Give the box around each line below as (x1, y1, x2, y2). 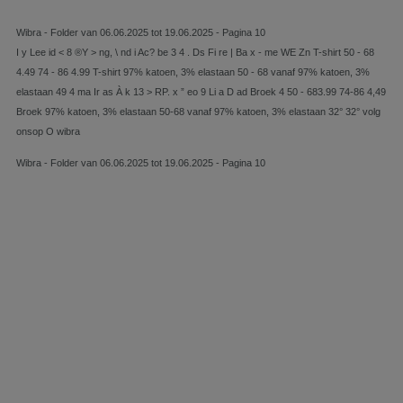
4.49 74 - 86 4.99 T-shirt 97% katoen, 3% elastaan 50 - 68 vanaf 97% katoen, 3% (16, 67, 370, 77)
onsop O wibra (16, 126, 80, 137)
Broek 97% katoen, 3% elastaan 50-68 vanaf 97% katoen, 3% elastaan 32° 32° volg (16, 106, 381, 117)
